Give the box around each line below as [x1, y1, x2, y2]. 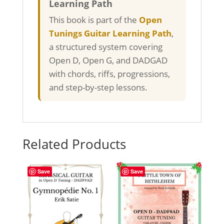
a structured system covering [48, 40, 162, 52]
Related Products [22, 134, 126, 153]
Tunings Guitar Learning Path [48, 27, 171, 39]
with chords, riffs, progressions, [48, 67, 170, 79]
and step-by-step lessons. [48, 81, 147, 93]
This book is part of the [48, 13, 139, 25]
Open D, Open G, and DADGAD [48, 54, 167, 66]
